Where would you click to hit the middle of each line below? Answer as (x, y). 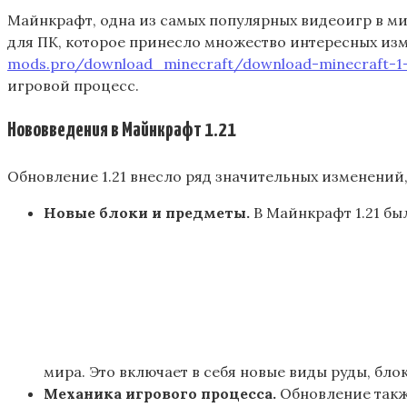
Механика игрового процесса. (160, 393)
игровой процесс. (73, 85)
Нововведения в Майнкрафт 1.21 (122, 130)
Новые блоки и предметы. (147, 212)
